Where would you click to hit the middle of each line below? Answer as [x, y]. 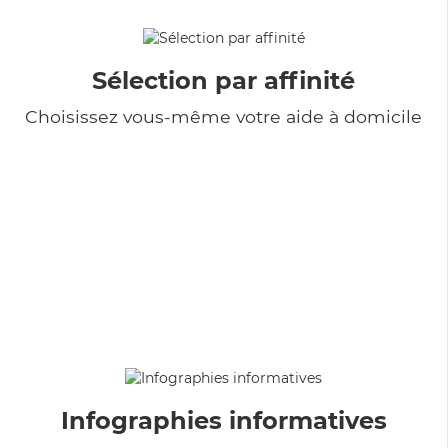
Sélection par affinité [223, 80]
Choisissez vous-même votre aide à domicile [223, 116]
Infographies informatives [223, 420]
